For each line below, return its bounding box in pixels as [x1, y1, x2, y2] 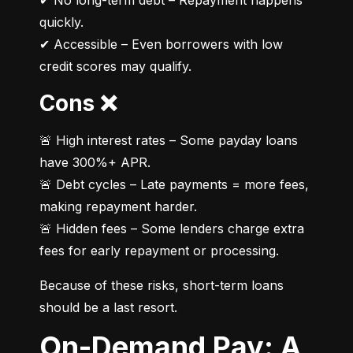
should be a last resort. [39, 299, 177, 316]
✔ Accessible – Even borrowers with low [39, 36, 283, 53]
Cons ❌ [55, 90, 117, 117]
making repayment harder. [39, 199, 197, 215]
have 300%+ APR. [39, 154, 150, 171]
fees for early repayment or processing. [39, 243, 279, 259]
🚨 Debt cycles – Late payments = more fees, [39, 176, 309, 193]
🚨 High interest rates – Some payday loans [39, 132, 298, 149]
